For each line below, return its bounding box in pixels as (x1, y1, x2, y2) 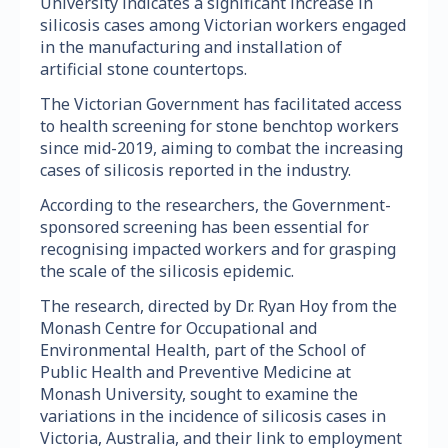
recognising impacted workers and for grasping (40, 238, 396, 261)
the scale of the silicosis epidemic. (40, 260, 294, 283)
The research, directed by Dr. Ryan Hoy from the (40, 295, 397, 318)
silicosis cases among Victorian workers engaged (40, 14, 406, 37)
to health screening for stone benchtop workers (40, 115, 399, 138)
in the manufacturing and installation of (40, 36, 342, 59)
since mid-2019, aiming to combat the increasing (40, 137, 403, 160)
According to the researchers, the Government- (40, 194, 391, 217)
